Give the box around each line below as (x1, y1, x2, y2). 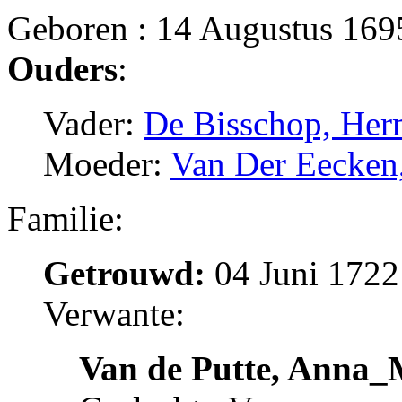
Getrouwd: (43, 254, 205, 293)
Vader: (43, 104, 144, 144)
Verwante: (43, 294, 185, 334)
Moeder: (43, 144, 170, 184)
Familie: (7, 199, 124, 239)
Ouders (7, 49, 118, 89)
